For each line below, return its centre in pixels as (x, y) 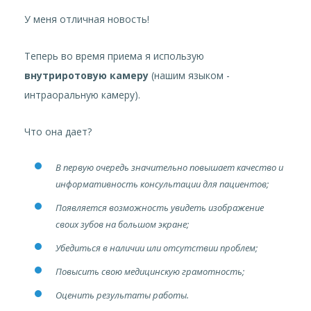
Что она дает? (58, 132)
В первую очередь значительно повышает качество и (169, 168)
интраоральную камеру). (82, 95)
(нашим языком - (189, 76)
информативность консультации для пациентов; (162, 184)
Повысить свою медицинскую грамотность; (150, 272)
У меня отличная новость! (87, 19)
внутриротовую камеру (86, 76)
